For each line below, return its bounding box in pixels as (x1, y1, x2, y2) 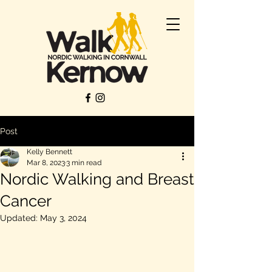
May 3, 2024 (40, 213, 87, 223)
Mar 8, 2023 (27, 158, 65, 167)
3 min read (66, 158, 101, 167)
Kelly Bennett (27, 148, 72, 156)
